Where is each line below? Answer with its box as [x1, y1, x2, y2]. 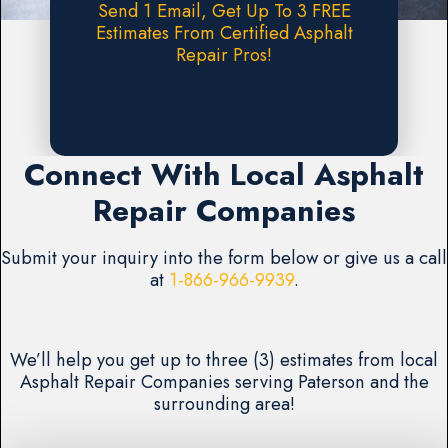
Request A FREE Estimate [114, 106, 334, 134]
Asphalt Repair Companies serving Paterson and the [19, 368, 429, 396]
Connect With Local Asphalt [24, 152, 424, 197]
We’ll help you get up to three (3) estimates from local [10, 346, 438, 374]
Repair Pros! [176, 41, 272, 69]
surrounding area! [153, 390, 295, 418]
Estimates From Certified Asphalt [95, 19, 353, 47]
